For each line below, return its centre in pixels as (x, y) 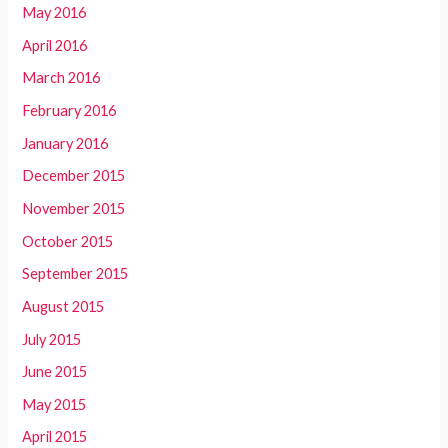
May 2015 (54, 404)
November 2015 (74, 208)
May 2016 (54, 13)
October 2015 (68, 241)
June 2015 (55, 372)
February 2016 (69, 111)
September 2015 (75, 274)
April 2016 (55, 45)
